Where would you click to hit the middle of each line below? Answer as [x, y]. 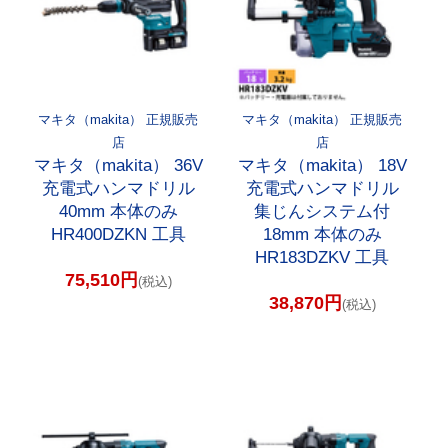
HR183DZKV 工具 [322, 257]
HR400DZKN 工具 [118, 234]
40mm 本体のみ [118, 211]
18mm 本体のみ [322, 234]
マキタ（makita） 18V [322, 165]
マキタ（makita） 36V [118, 165]
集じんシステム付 [322, 211]
